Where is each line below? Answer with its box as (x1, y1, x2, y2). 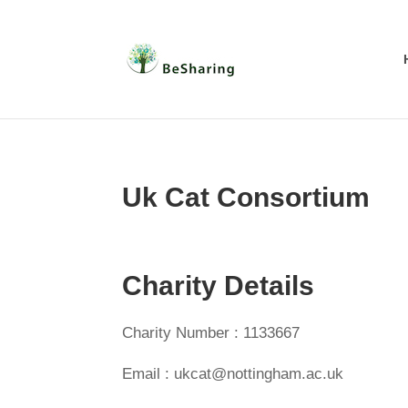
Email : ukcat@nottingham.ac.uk (122, 365, 344, 382)
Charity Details (122, 270, 315, 301)
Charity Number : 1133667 (122, 324, 301, 342)
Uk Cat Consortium (122, 182, 371, 212)
